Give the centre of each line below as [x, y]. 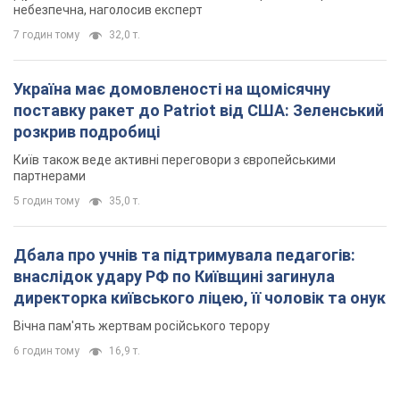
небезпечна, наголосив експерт [108, 10]
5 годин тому [46, 201]
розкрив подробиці [87, 132]
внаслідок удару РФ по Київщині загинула [174, 277]
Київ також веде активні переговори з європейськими [175, 160]
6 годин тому [46, 351]
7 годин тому [46, 35]
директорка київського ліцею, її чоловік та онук [200, 298]
